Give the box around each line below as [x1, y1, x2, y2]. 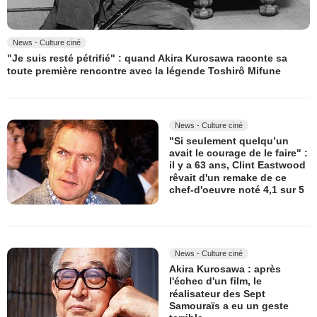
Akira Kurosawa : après [169, 263, 281, 275]
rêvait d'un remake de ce [169, 171, 287, 183]
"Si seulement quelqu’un [169, 135, 289, 147]
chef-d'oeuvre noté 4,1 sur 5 [169, 184, 304, 196]
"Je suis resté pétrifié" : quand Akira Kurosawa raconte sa [7, 52, 287, 64]
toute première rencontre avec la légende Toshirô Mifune [7, 64, 281, 76]
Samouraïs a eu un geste [169, 300, 289, 312]
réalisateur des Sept [169, 288, 265, 300]
